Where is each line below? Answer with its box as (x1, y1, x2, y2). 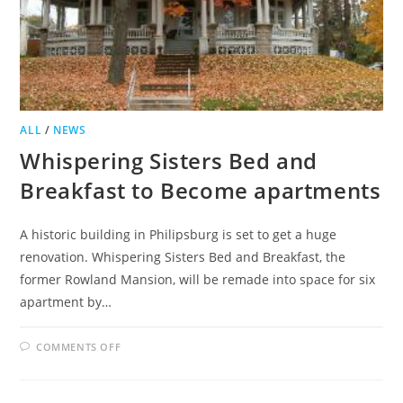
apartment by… (20, 292, 112, 310)
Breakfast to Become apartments (20, 175, 381, 205)
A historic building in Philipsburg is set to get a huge (20, 225, 337, 243)
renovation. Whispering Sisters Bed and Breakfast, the (20, 247, 346, 265)
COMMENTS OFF (36, 339, 121, 354)
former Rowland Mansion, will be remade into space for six (20, 270, 376, 288)
